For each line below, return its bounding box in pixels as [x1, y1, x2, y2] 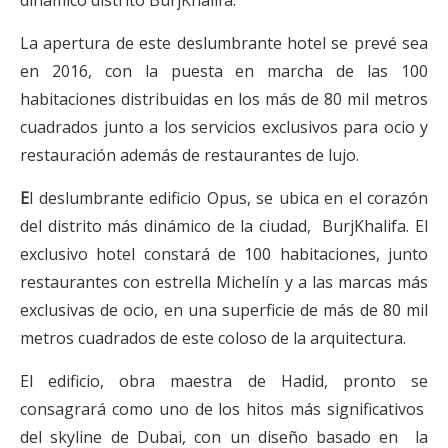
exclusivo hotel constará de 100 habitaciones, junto [20, 243, 428, 266]
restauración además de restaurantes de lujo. [20, 144, 359, 167]
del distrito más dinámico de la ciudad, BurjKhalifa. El [20, 215, 428, 238]
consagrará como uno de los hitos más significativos [20, 398, 428, 421]
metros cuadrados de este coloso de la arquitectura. [20, 327, 406, 350]
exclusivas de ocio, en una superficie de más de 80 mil [20, 299, 428, 322]
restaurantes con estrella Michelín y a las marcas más [20, 271, 428, 294]
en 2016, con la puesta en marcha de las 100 [20, 60, 428, 83]
